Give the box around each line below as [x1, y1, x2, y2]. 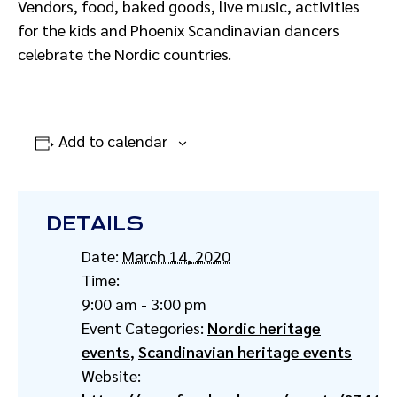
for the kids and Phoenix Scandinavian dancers [18, 19, 339, 40]
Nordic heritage [207, 317, 321, 338]
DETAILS [46, 213, 144, 235]
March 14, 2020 [122, 245, 230, 266]
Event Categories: [82, 317, 204, 338]
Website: [82, 365, 141, 385]
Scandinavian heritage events [138, 341, 352, 362]
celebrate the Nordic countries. [18, 43, 231, 64]
